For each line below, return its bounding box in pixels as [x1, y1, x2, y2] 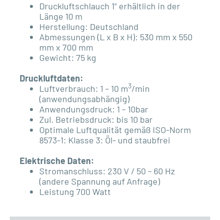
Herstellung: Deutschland [39, 21, 138, 32]
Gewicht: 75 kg [39, 52, 96, 63]
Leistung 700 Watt [39, 186, 111, 197]
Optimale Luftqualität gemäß [39, 124, 153, 136]
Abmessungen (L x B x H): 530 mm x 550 [39, 31, 192, 43]
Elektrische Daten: [20, 155, 94, 166]
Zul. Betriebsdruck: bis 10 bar [39, 114, 153, 125]
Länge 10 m [39, 11, 82, 22]
